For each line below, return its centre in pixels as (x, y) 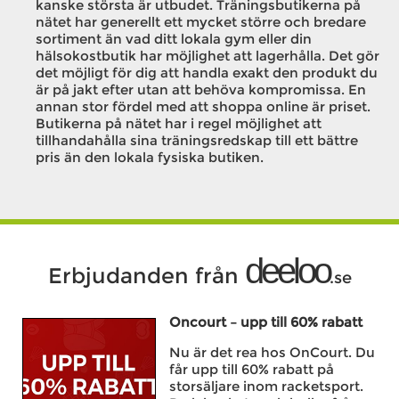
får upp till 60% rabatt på (252, 369)
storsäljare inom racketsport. (267, 386)
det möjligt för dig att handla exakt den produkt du (207, 73)
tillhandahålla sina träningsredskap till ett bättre (197, 140)
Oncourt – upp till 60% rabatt (266, 322)
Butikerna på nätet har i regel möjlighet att (179, 123)
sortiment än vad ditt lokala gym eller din (174, 39)
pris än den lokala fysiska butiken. (150, 157)
